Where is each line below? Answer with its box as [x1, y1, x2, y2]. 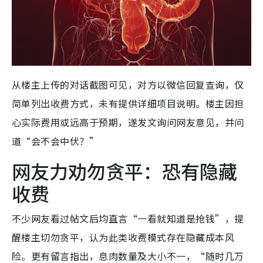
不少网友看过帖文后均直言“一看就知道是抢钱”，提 [12, 211, 244, 225]
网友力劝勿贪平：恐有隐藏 [12, 157, 237, 184]
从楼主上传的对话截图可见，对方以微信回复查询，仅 [12, 77, 244, 92]
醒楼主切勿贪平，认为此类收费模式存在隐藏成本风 [12, 230, 235, 244]
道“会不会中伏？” [12, 133, 99, 148]
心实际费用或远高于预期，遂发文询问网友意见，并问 [12, 114, 244, 129]
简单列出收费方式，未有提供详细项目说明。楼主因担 [12, 96, 244, 110]
